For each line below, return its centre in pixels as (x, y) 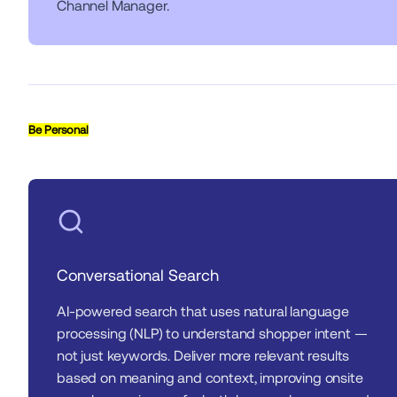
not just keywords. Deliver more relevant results (203, 356)
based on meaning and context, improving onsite (210, 378)
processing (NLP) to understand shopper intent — (212, 334)
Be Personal (58, 130)
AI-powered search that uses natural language (203, 312)
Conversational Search (138, 276)
